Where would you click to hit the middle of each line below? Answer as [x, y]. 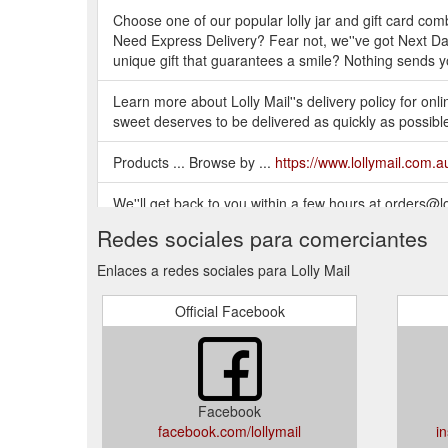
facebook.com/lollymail [229, 430]
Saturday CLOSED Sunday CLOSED [229, 222]
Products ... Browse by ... [194, 161]
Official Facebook [229, 310]
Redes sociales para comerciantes [262, 237]
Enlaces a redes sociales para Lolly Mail [223, 269]
